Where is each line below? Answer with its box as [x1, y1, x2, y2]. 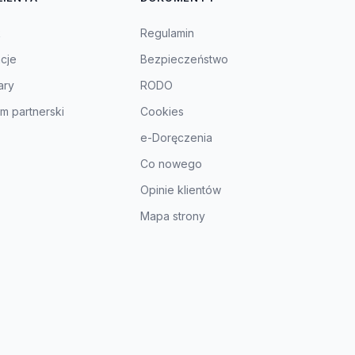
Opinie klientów [140, 183, 222, 197]
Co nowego [140, 157, 203, 170]
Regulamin [140, 26, 195, 40]
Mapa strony [140, 209, 206, 223]
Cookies [140, 105, 185, 118]
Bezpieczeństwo [140, 52, 229, 66]
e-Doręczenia [140, 131, 213, 144]
